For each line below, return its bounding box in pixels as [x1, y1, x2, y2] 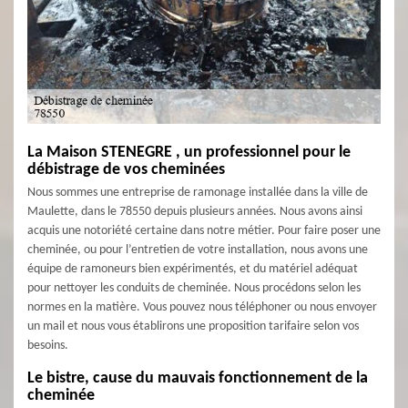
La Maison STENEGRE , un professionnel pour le [27, 144, 351, 161]
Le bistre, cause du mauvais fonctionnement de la [27, 370, 368, 387]
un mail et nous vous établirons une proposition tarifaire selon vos [27, 320, 359, 333]
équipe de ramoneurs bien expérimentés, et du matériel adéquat [27, 262, 358, 276]
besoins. [27, 339, 68, 352]
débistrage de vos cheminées [27, 161, 225, 178]
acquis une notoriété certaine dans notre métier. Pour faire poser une [27, 224, 381, 238]
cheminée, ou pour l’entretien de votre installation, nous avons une [27, 243, 368, 257]
